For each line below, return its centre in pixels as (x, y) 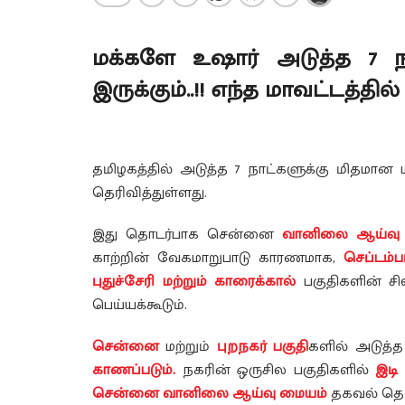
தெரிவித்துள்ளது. (150, 193)
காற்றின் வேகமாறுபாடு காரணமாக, (218, 259)
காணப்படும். (134, 371)
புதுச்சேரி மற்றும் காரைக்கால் (194, 282)
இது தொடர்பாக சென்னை (187, 235)
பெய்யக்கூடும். (140, 306)
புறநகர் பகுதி (263, 347)
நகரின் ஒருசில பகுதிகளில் (275, 371)
